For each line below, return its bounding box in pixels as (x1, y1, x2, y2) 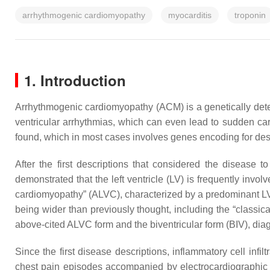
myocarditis (168, 10, 212, 20)
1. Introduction (24, 70, 126, 90)
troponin (234, 10, 266, 20)
